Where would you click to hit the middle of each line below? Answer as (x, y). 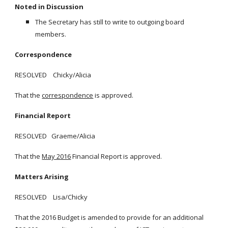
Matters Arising (42, 177)
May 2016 (56, 156)
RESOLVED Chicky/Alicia (53, 75)
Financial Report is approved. (117, 156)
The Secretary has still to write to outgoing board (110, 22)
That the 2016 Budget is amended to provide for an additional (109, 217)
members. (51, 34)
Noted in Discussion (49, 7)
